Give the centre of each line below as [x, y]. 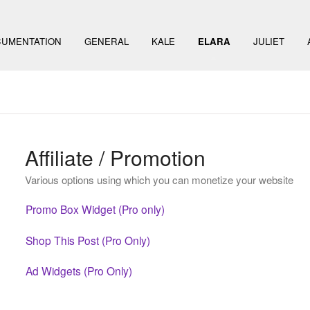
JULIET [269, 41]
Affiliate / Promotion [115, 157]
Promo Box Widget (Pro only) [95, 209]
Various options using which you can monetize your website [159, 180]
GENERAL [107, 41]
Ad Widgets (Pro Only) [79, 271]
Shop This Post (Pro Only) [88, 240]
